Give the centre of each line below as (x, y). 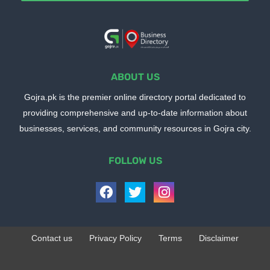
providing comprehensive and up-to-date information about (135, 112)
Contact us (52, 238)
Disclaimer (219, 238)
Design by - (29, 252)
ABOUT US (135, 77)
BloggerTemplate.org (225, 252)
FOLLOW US (135, 160)
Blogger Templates (87, 252)
